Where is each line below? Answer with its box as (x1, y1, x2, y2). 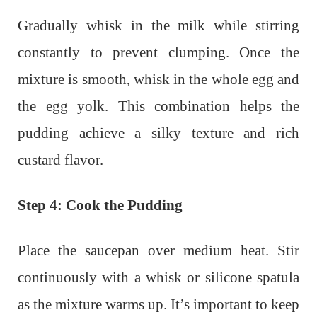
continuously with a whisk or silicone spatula (18, 269, 299, 287)
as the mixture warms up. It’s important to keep (18, 296, 299, 313)
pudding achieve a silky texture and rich (18, 125, 299, 142)
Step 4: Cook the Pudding (18, 197, 183, 214)
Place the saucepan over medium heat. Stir (18, 242, 299, 260)
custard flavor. (18, 151, 103, 169)
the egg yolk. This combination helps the (18, 98, 299, 115)
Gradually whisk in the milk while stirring (18, 17, 299, 35)
